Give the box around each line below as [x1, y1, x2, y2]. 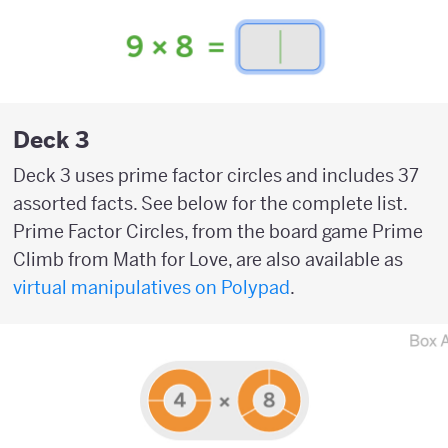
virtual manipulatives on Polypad [13, 275, 290, 299]
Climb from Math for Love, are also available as [13, 247, 403, 271]
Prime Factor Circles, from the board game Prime [13, 219, 423, 243]
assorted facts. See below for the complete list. [13, 191, 407, 215]
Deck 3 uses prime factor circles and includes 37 [13, 163, 419, 187]
